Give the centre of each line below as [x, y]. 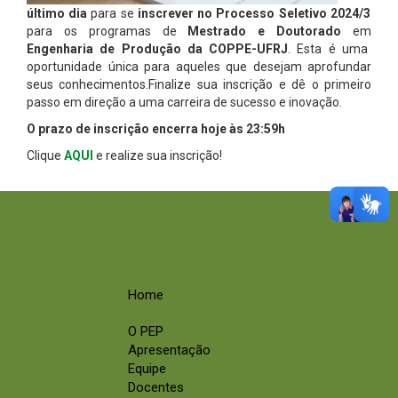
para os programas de [107, 32]
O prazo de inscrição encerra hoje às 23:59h [156, 129]
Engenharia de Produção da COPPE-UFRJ [157, 49]
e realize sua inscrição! [158, 156]
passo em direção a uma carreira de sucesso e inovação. [184, 103]
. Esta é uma [328, 49]
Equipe [147, 369]
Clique [44, 156]
